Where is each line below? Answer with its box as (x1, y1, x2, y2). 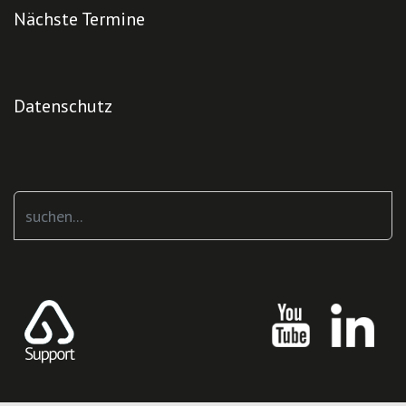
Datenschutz (14, 94, 112, 118)
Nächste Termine (14, 7, 145, 31)
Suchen (13, 193, 70, 217)
